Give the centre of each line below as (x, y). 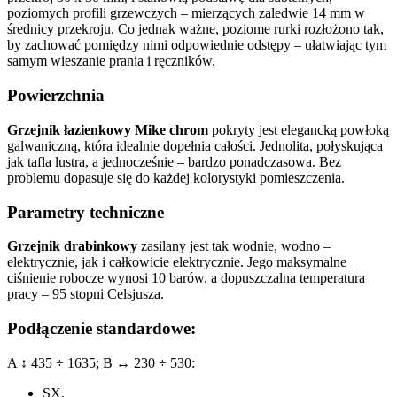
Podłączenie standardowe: (101, 328)
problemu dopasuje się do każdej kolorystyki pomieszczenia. (176, 177)
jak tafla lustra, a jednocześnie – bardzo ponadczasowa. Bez (174, 161)
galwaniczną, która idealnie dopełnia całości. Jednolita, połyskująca (195, 145)
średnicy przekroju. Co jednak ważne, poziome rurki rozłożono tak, (195, 29)
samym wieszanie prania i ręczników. (111, 61)
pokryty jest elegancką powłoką (299, 129)
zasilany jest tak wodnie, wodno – (234, 246)
